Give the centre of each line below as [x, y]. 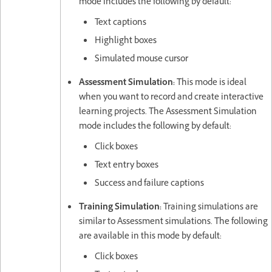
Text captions [121, 23]
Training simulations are [210, 208]
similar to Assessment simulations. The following [173, 222]
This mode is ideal [211, 83]
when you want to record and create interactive [171, 98]
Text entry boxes [127, 166]
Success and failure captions [149, 184]
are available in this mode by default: [150, 237]
